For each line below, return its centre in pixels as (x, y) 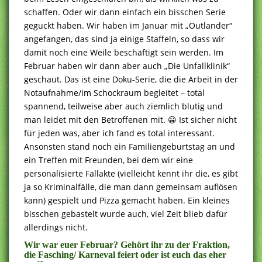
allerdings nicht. (56, 227)
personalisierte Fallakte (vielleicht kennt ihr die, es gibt (131, 173)
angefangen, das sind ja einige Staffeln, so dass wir (124, 39)
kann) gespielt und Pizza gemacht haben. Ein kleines (127, 200)
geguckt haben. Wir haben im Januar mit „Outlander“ (128, 25)
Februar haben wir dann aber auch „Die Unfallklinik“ (127, 65)
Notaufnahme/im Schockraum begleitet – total (114, 92)
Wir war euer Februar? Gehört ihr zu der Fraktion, (127, 244)
